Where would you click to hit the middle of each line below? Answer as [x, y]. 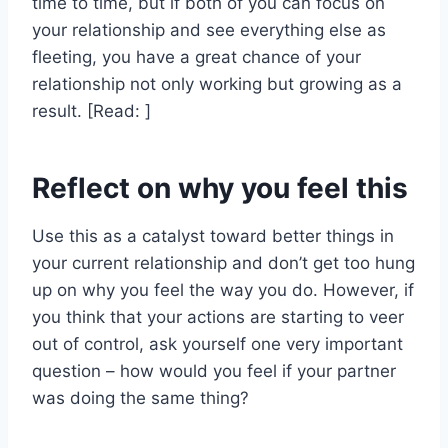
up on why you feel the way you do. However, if [223, 290]
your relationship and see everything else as [209, 30]
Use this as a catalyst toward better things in [213, 236]
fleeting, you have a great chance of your [196, 57]
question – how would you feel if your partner [214, 371]
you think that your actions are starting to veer [218, 317]
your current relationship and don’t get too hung [223, 263]
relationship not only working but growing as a [217, 84]
